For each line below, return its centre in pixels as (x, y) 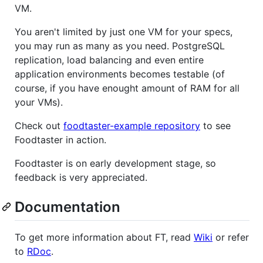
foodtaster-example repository (132, 126)
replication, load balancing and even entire (109, 60)
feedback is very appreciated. (81, 178)
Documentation (68, 207)
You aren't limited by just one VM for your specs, (124, 32)
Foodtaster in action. (60, 140)
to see (215, 126)
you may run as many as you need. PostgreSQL (120, 46)
